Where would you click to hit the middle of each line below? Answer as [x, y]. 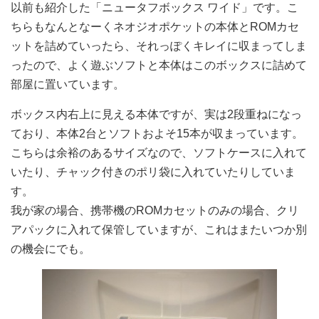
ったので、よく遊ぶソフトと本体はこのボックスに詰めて [159, 65]
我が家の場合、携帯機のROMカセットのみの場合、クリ [155, 210]
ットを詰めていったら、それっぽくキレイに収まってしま [159, 46]
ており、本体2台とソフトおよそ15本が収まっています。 [157, 134]
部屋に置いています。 [68, 84]
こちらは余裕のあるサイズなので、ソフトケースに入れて [159, 153]
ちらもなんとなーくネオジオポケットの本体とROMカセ [155, 27]
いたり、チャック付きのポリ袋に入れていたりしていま [153, 172]
